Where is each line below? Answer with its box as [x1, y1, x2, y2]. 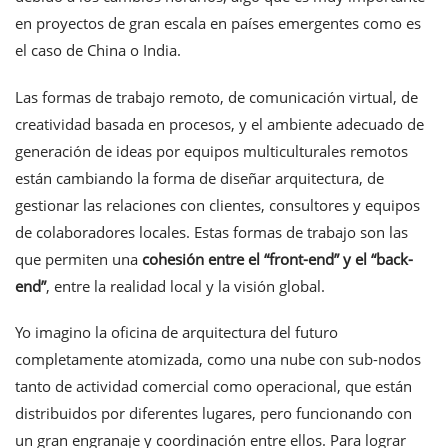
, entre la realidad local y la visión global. [46, 275, 325, 296]
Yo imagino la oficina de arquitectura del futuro [15, 322, 338, 343]
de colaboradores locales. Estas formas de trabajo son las [15, 221, 408, 242]
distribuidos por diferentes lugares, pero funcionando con [15, 403, 412, 424]
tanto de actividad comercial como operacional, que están [15, 376, 412, 397]
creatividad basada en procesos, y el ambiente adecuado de [15, 113, 424, 134]
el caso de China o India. [15, 39, 181, 60]
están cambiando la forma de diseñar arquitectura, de [15, 167, 384, 188]
